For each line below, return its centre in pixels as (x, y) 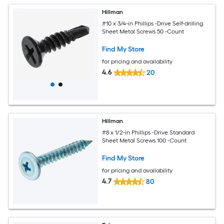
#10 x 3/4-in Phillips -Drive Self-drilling (153, 23)
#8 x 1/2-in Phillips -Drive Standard (148, 132)
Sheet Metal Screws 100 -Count (144, 140)
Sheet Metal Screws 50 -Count (143, 31)
